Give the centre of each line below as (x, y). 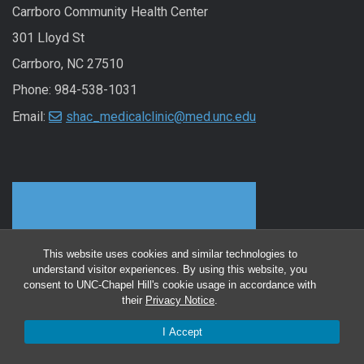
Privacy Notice (180, 300)
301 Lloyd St (48, 38)
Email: (30, 117)
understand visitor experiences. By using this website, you (170, 269)
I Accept (182, 332)
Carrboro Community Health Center (110, 12)
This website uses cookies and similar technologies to (170, 254)
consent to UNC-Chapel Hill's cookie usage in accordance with (170, 285)
